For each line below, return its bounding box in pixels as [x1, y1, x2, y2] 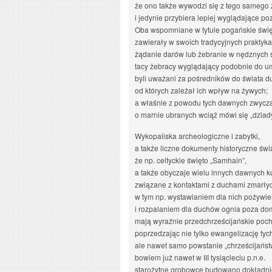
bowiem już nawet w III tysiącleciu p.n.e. [135, 252, 265, 262]
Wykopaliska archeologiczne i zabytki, [135, 131, 260, 141]
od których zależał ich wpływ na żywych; [135, 85, 268, 95]
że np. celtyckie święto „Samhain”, [135, 155, 246, 165]
